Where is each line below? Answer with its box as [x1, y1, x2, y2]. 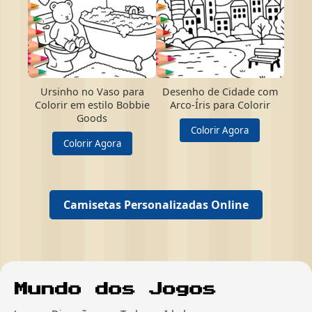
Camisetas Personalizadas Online [63, 196, 249, 212]
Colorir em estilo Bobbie [34, 97, 150, 111]
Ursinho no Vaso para [40, 84, 144, 98]
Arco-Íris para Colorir [169, 97, 270, 111]
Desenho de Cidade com [162, 84, 278, 98]
